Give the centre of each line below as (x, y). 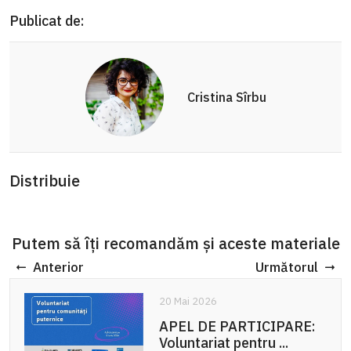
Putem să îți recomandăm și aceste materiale (175, 244)
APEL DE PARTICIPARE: (237, 326)
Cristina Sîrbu (226, 97)
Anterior (58, 267)
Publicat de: (47, 21)
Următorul (287, 267)
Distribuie (45, 181)
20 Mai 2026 (188, 301)
